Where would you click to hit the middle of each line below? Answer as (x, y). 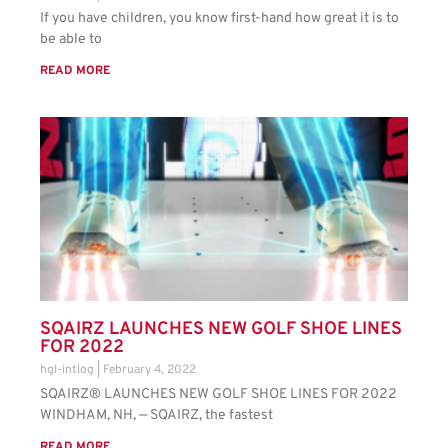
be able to (71, 40)
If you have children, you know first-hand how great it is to (219, 19)
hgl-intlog (68, 370)
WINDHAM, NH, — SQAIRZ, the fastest (156, 416)
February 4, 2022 (149, 370)
